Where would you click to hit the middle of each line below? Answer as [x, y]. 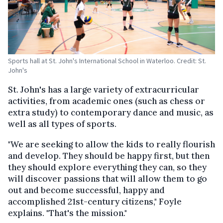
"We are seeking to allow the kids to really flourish [111, 144]
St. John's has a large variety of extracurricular [104, 89]
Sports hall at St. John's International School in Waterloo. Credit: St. [107, 60]
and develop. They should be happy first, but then [109, 156]
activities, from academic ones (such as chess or [107, 101]
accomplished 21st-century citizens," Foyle [95, 201]
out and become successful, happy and [86, 190]
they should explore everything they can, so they [107, 167]
